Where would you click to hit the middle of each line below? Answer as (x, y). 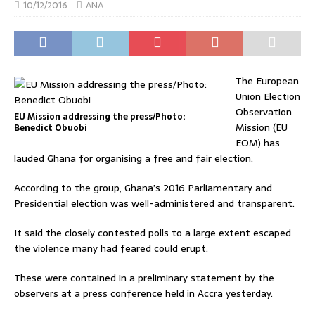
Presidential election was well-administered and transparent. (154, 203)
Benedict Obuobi (51, 128)
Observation (264, 111)
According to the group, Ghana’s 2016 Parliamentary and (143, 187)
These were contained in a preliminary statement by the (144, 277)
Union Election (268, 96)
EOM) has (258, 142)
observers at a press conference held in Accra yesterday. (143, 293)
